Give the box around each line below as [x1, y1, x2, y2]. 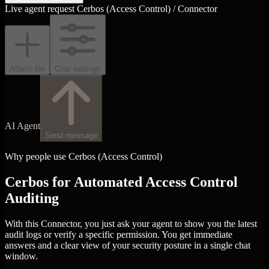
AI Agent [5, 120, 40, 131]
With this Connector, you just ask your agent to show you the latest [5, 218, 257, 229]
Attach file [10, 64, 45, 73]
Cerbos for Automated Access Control [5, 174, 238, 190]
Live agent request [5, 3, 74, 14]
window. [5, 250, 38, 261]
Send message [45, 130, 97, 140]
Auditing [5, 190, 59, 206]
